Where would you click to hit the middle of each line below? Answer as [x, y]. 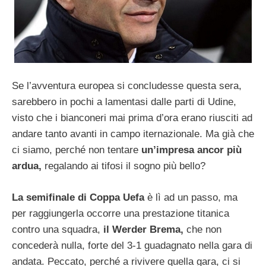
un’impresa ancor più [191, 150]
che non [202, 229]
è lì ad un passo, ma [192, 197]
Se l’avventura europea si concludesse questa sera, [127, 86]
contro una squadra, [58, 229]
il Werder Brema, [143, 229]
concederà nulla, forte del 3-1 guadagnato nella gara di [132, 245]
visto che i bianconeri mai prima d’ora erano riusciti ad [132, 118]
